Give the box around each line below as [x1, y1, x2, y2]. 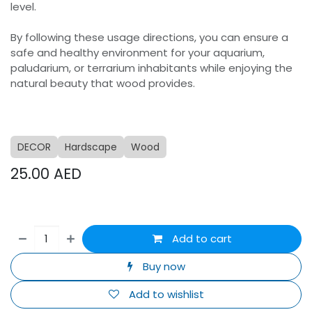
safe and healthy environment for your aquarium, [10, 45, 265, 60]
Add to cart [169, 231, 232, 246]
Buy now [139, 259, 185, 274]
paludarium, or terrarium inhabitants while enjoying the [10, 61, 292, 75]
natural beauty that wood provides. [10, 76, 195, 91]
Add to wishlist [128, 287, 204, 302]
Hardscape [65, 140, 117, 154]
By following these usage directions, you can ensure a [10, 30, 288, 45]
